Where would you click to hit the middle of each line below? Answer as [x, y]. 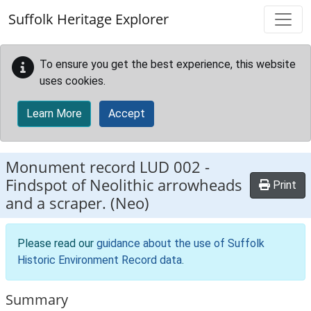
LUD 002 [170, 167]
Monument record [73, 167]
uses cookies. [73, 81]
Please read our [57, 243]
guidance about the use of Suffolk [180, 243]
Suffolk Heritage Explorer [89, 19]
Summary [37, 300]
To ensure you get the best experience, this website [168, 64]
